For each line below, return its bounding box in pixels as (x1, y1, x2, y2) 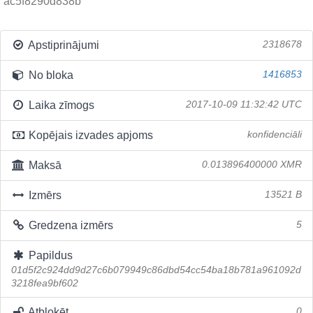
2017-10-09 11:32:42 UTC (186, 99, 302, 110)
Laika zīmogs (25, 99, 94, 111)
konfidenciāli (247, 129, 302, 140)
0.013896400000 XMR (202, 159, 302, 170)
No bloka (25, 69, 73, 81)
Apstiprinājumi (25, 39, 99, 51)
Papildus (25, 249, 73, 261)
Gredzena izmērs (25, 219, 113, 231)
